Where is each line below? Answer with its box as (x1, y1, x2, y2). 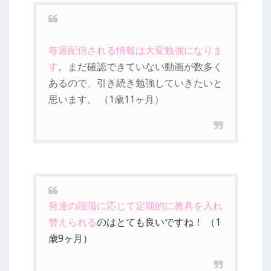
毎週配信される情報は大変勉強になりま (48, 43, 223, 57)
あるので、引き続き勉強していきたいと (48, 76, 223, 90)
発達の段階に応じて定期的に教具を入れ (48, 198, 223, 212)
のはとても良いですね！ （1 (97, 215, 221, 229)
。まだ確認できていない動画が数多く (58, 59, 223, 73)
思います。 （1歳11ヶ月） (48, 92, 164, 106)
